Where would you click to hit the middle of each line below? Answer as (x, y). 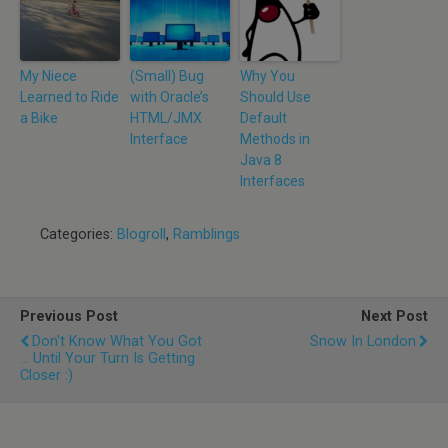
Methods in (275, 139)
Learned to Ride (69, 97)
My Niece (48, 76)
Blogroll (141, 234)
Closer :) (46, 375)
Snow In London (363, 341)
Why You (267, 76)
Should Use (275, 97)
